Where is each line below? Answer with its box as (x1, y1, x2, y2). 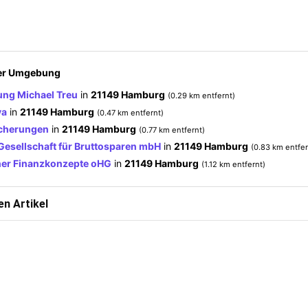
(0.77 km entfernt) (139, 124, 205, 135)
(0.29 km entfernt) (168, 90, 235, 100)
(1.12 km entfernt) (201, 159, 265, 169)
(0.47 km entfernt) (97, 107, 164, 118)
